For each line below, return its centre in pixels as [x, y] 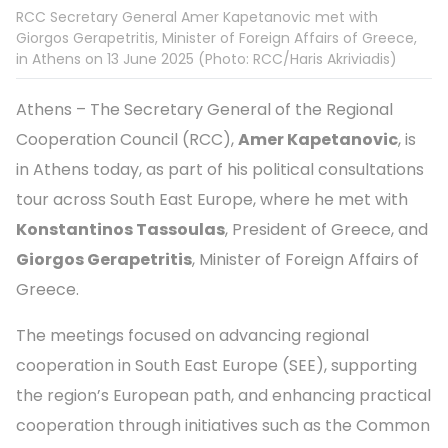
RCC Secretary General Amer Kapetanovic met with [197, 17]
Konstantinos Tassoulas [120, 230]
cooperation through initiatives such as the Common [223, 426]
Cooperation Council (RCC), [127, 140]
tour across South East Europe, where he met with [212, 200]
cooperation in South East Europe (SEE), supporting [216, 366]
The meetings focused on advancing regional [192, 336]
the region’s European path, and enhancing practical [223, 396]
